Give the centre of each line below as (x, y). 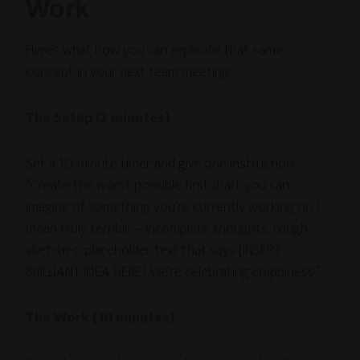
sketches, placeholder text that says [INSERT (154, 250)
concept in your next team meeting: (129, 72)
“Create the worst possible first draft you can (158, 185)
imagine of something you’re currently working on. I (173, 207)
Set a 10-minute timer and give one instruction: (161, 164)
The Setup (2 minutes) (98, 118)
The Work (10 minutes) (100, 318)
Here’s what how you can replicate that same (155, 50)
